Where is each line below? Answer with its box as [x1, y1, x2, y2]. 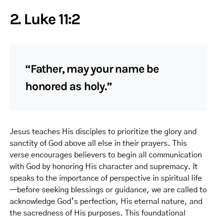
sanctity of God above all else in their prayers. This [10, 139, 187, 147]
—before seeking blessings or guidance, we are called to [10, 186, 207, 194]
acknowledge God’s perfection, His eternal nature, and [10, 197, 202, 205]
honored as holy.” [25, 79, 112, 93]
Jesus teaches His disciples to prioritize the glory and [10, 127, 197, 136]
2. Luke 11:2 [10, 10, 80, 28]
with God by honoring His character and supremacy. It [10, 162, 198, 170]
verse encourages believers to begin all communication [10, 151, 202, 159]
